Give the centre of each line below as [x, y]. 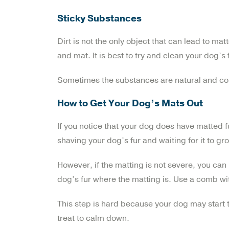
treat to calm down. [93, 218]
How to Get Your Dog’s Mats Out [130, 103]
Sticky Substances [99, 18]
